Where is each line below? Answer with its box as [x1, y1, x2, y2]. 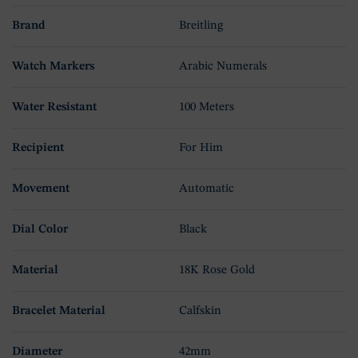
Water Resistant [12, 101, 97, 113]
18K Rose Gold [179, 264, 255, 276]
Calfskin [179, 304, 221, 317]
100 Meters [179, 101, 234, 113]
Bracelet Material [12, 304, 105, 317]
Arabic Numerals [179, 60, 267, 73]
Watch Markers [12, 60, 94, 73]
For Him [179, 141, 223, 154]
